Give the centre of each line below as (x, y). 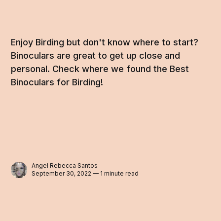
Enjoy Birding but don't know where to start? (105, 42)
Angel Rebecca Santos (65, 166)
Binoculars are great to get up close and (96, 56)
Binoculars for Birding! (57, 82)
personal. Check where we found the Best (100, 69)
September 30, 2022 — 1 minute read (85, 174)
